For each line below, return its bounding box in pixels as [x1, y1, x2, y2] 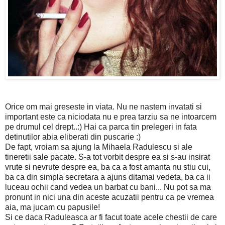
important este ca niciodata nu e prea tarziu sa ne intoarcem [5, 112, 216, 121]
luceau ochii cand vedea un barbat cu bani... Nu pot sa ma [5, 182, 211, 191]
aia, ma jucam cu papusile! [5, 202, 100, 211]
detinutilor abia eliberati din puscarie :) [5, 132, 141, 141]
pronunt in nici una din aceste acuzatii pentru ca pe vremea [5, 192, 214, 201]
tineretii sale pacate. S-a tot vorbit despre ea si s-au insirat [5, 152, 210, 161]
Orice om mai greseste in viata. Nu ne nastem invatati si [5, 102, 202, 111]
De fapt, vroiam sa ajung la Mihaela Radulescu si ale [5, 142, 192, 151]
